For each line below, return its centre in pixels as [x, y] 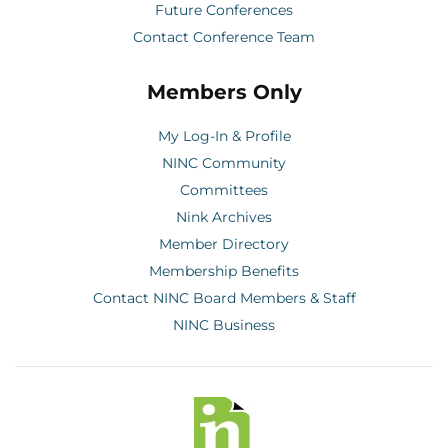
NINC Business [224, 324]
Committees [224, 189]
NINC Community [224, 162]
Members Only [224, 91]
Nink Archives [224, 216]
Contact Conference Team [224, 36]
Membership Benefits [224, 270]
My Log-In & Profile [224, 135]
